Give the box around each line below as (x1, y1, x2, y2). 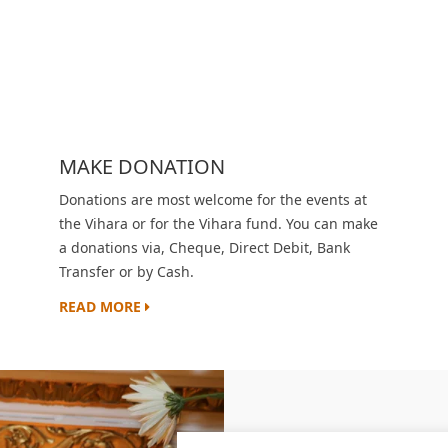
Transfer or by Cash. (59, 262, 194, 281)
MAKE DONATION (59, 153, 225, 180)
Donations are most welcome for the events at (59, 190, 367, 209)
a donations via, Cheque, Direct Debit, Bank (59, 238, 350, 257)
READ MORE (59, 297, 145, 316)
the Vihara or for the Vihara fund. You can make (59, 214, 378, 233)
